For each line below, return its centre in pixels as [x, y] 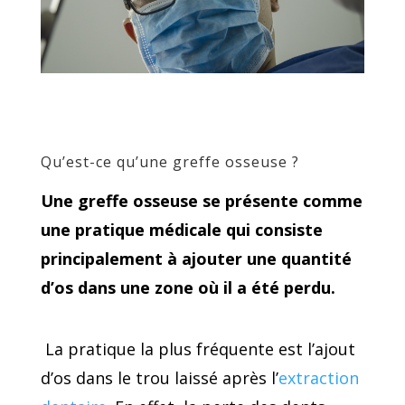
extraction [318, 377]
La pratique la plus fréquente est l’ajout [198, 348]
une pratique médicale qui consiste [181, 229]
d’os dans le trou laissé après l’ [159, 377]
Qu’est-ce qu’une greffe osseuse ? [170, 161]
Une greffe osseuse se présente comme [201, 200]
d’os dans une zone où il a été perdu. [188, 287]
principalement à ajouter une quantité [196, 258]
